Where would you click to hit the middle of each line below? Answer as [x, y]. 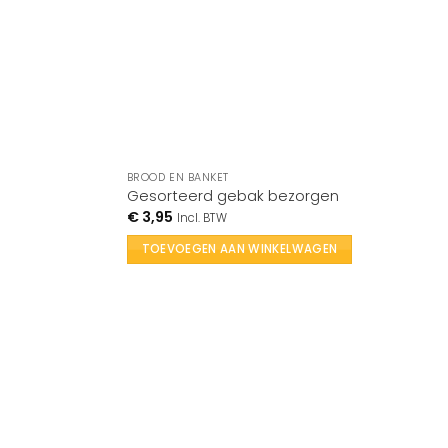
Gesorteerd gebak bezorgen [232, 196]
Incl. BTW [201, 217]
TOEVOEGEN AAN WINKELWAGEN [239, 249]
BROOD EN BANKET [177, 177]
